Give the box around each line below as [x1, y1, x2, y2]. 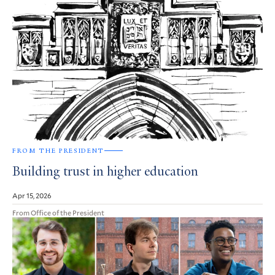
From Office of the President [12, 207, 104, 217]
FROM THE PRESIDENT [12, 146, 104, 155]
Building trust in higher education [12, 165, 198, 179]
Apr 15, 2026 [12, 190, 52, 200]
